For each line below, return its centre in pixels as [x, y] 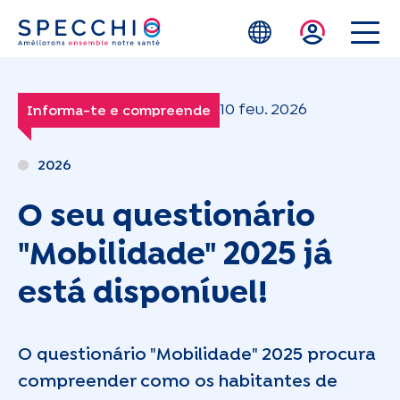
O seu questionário [167, 217]
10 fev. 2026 [263, 110]
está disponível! [143, 294]
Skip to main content [270, 34]
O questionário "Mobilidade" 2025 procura [197, 355]
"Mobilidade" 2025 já [175, 256]
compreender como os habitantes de [178, 382]
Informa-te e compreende [119, 111]
